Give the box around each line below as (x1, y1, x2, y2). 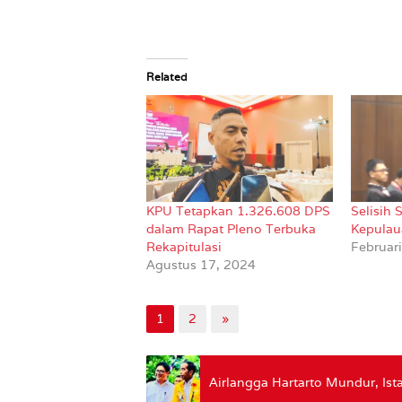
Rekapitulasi (146, 239, 222, 256)
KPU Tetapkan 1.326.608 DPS (146, 203, 330, 220)
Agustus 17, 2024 (146, 257, 256, 274)
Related (146, 70, 188, 83)
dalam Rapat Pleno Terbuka (146, 221, 316, 238)
